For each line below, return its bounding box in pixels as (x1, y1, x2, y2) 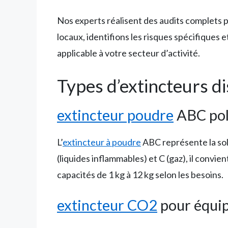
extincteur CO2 (57, 196, 157, 214)
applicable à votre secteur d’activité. (57, 47, 200, 59)
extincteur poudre (57, 106, 174, 124)
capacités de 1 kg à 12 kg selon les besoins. (57, 169, 223, 181)
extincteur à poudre (63, 136, 141, 148)
